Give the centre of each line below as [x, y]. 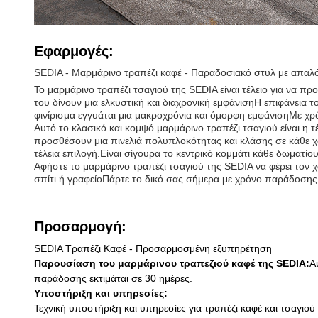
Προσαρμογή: [80, 226]
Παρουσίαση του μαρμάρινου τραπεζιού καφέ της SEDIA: [172, 263]
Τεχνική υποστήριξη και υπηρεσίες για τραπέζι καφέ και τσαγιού [175, 308]
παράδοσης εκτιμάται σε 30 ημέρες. [113, 278]
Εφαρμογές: [74, 51]
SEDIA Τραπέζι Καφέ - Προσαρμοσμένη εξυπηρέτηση [153, 248]
